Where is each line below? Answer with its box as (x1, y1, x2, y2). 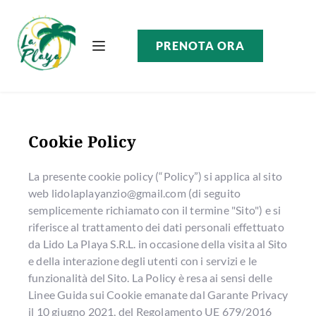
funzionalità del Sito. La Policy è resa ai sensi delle (28, 270, 272, 284)
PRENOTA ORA (155, 38, 245, 52)
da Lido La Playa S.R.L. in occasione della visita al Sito (28, 236, 288, 250)
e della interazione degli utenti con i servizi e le (28, 253, 257, 267)
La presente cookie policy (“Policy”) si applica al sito (28, 169, 283, 183)
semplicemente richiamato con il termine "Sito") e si (28, 202, 281, 217)
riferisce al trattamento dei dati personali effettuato (28, 219, 284, 233)
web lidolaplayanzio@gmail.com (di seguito (28, 186, 241, 200)
